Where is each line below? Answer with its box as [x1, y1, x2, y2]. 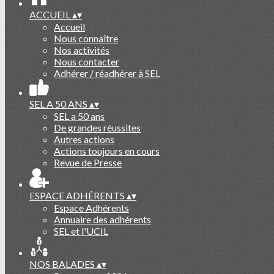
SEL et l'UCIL [54, 225, 108, 237]
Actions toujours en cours [54, 145, 160, 157]
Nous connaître [54, 32, 118, 44]
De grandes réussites [54, 122, 141, 133]
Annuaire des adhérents [54, 213, 151, 225]
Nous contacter [54, 56, 119, 67]
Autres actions [54, 133, 114, 145]
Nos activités [54, 44, 109, 56]
